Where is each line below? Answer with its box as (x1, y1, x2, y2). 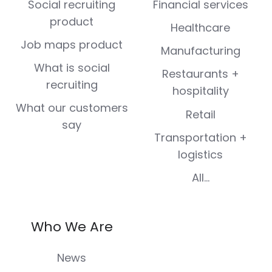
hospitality (172, 83, 229, 99)
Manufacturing (160, 43, 240, 59)
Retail (185, 106, 216, 122)
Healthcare (171, 20, 230, 36)
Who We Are (30, 217, 113, 236)
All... (191, 169, 209, 185)
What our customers (15, 100, 128, 116)
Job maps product (21, 37, 123, 53)
